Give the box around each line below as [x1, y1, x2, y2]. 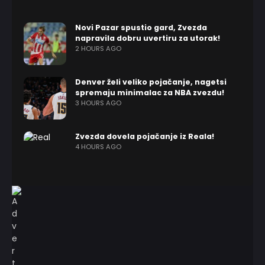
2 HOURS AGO [75, 44, 121, 53]
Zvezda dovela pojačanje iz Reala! [75, 131, 214, 141]
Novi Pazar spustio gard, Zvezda [75, 22, 207, 33]
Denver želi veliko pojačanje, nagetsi [75, 77, 227, 87]
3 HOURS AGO [75, 98, 121, 108]
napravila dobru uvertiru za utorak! [75, 33, 220, 43]
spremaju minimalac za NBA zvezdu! [75, 88, 224, 98]
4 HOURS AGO [75, 142, 121, 151]
